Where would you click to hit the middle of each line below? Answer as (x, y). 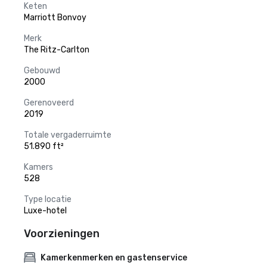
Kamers (38, 167)
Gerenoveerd (49, 103)
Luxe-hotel (45, 211)
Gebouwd (42, 71)
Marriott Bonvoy (55, 18)
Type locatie (48, 199)
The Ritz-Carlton (57, 50)
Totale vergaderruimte (68, 135)
